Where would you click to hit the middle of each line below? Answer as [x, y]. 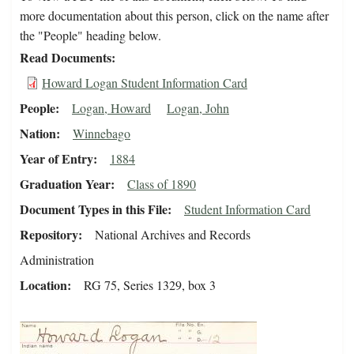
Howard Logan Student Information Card [145, 83]
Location [43, 285]
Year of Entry [56, 159]
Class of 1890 [162, 184]
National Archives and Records [173, 235]
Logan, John [198, 108]
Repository [49, 235]
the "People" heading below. [90, 36]
